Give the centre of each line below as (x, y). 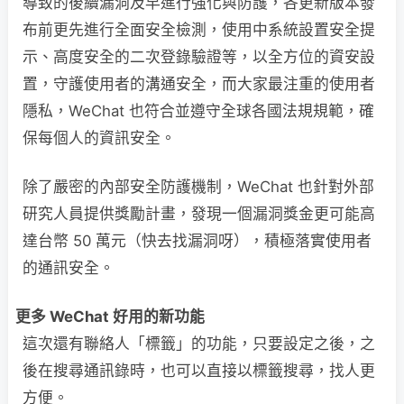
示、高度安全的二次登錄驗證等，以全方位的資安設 (199, 57)
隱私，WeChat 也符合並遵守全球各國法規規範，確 (198, 111)
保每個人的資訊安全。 (99, 138)
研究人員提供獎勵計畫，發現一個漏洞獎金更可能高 (199, 214)
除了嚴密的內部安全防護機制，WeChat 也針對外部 (198, 187)
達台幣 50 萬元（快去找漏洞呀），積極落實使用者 (197, 241)
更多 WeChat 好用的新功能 (110, 317)
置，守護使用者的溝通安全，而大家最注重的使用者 (199, 84)
